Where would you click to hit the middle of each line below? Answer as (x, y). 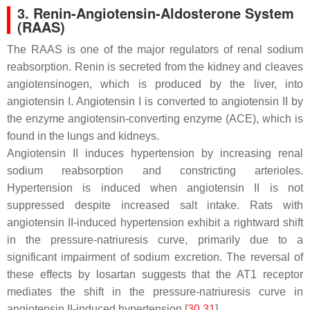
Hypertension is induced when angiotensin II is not (155, 188)
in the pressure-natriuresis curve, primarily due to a (155, 240)
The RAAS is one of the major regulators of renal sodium (155, 49)
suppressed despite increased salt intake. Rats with (155, 205)
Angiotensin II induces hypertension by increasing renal (155, 153)
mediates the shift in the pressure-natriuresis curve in (155, 292)
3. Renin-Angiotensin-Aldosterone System (156, 13)
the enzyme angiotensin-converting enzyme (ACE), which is (155, 119)
